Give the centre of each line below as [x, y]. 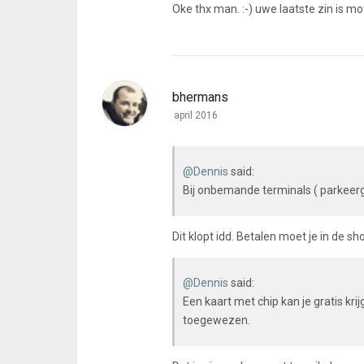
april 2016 [196, 115]
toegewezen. [217, 320]
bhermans [200, 97]
